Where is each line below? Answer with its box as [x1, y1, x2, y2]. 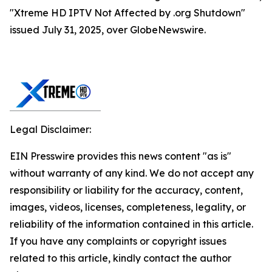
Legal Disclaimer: [10, 123, 91, 135]
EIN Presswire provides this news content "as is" [10, 150, 231, 162]
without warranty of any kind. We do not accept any [10, 167, 254, 179]
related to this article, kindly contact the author [10, 252, 231, 264]
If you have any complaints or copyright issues [10, 235, 226, 247]
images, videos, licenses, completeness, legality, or [10, 201, 246, 213]
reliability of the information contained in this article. [10, 218, 253, 230]
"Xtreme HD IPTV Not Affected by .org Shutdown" [10, 7, 245, 19]
